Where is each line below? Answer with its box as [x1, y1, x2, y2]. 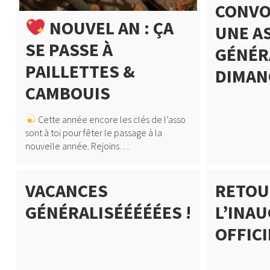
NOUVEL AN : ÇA [46, 16, 174, 39]
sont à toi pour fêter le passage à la [25, 126, 162, 139]
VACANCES [25, 178, 108, 202]
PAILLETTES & [25, 59, 135, 83]
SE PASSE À [25, 37, 113, 61]
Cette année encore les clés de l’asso [36, 113, 186, 125]
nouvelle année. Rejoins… [25, 139, 129, 152]
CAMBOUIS [25, 81, 110, 104]
